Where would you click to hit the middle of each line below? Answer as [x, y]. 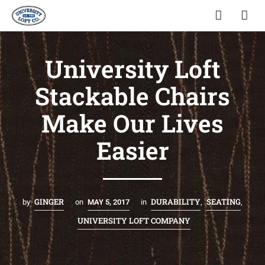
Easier [132, 150]
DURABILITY [176, 201]
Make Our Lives [132, 123]
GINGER [49, 201]
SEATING [224, 201]
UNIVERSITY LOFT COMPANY [134, 220]
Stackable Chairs [132, 96]
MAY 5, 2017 [109, 202]
